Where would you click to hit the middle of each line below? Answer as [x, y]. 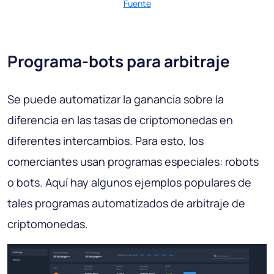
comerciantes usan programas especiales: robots [133, 161]
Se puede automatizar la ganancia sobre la [116, 99]
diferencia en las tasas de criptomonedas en [120, 120]
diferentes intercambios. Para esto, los [106, 140]
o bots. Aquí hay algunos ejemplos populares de [129, 182]
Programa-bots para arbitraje [119, 61]
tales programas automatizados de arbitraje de [126, 203]
